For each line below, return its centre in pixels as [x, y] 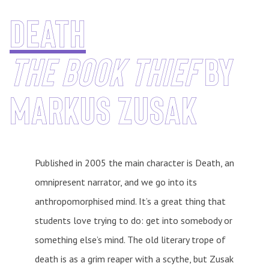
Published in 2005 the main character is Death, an [134, 162]
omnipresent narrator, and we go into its [116, 182]
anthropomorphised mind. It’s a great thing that [130, 201]
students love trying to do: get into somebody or [133, 220]
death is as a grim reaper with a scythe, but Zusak [134, 258]
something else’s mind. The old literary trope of [130, 239]
